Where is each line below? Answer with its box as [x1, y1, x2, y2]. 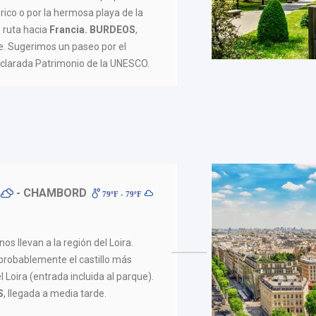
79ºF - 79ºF [100, 189, 145, 198]
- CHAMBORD [13, 186, 87, 200]
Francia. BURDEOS [47, 23, 136, 35]
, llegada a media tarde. [4, 287, 107, 299]
